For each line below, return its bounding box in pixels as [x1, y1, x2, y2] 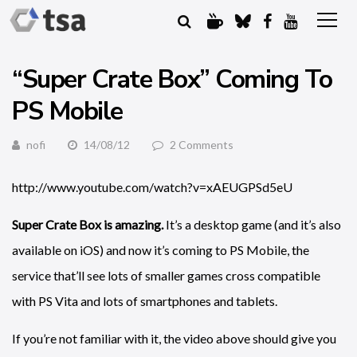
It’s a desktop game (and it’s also [166, 217, 341, 232]
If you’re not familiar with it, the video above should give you [12, 331, 336, 346]
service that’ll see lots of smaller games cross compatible [12, 268, 320, 283]
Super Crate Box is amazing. [12, 217, 166, 232]
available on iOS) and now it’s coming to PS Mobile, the [12, 242, 309, 257]
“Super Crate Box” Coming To [12, 62, 332, 96]
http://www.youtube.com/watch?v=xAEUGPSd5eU [12, 179, 292, 194]
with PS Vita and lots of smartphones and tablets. [12, 293, 277, 308]
